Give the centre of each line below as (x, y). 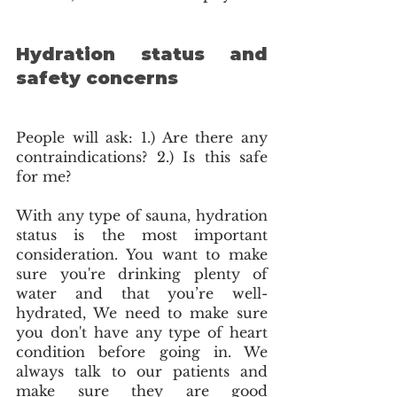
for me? (43, 176)
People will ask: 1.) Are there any (142, 137)
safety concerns (97, 78)
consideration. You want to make (142, 254)
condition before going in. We (142, 351)
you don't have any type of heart (142, 332)
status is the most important (142, 234)
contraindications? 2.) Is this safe (142, 156)
